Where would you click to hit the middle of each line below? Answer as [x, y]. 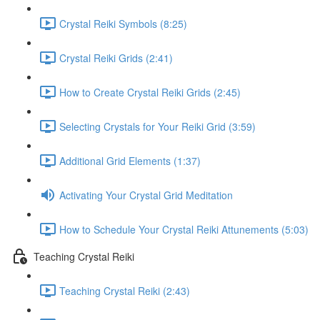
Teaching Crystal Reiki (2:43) [125, 290]
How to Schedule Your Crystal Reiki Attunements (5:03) [184, 229]
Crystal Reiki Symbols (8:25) [123, 23]
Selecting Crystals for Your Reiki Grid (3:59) [157, 126]
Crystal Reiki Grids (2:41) [116, 57]
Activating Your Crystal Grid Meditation [146, 195]
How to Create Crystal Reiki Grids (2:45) [150, 92]
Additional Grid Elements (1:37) [130, 160]
